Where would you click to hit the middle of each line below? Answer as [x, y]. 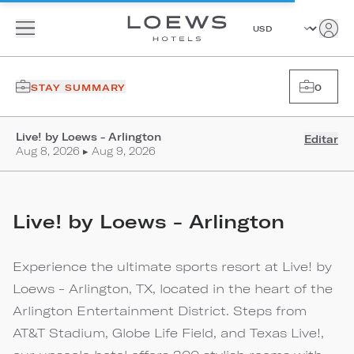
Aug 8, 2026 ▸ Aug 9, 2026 [86, 151]
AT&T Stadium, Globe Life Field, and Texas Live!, [168, 332]
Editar [321, 139]
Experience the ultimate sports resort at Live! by [172, 266]
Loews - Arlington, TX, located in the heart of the [173, 288]
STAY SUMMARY [78, 87]
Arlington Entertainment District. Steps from [160, 310]
